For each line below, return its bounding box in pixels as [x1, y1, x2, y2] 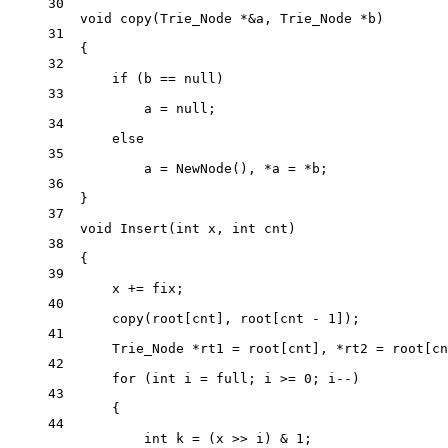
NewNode [176, 161, 232, 177]
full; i [208, 371, 280, 387]
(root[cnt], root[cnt [144, 311, 312, 327]
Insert [120, 221, 168, 237]
